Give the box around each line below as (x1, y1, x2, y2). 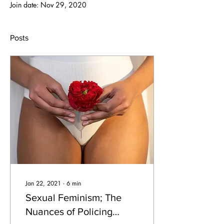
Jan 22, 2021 (25, 179, 61, 187)
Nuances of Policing (25, 206, 112, 217)
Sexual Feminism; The (25, 192, 121, 203)
